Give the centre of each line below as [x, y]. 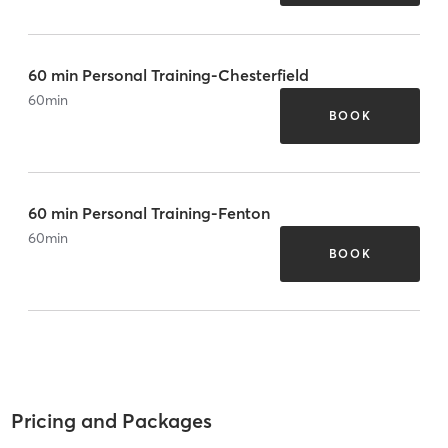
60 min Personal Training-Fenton [149, 212]
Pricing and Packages [111, 421]
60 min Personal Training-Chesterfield [168, 74]
